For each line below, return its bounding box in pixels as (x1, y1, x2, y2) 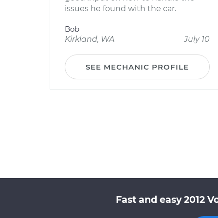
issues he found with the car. (65, 4, 176, 13)
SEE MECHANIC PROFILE (86, 62, 189, 72)
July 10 (184, 35, 210, 44)
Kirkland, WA (65, 35, 114, 44)
